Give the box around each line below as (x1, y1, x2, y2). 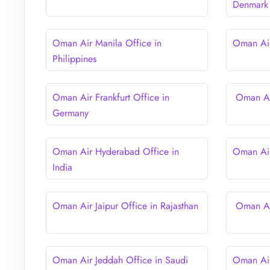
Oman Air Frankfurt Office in (52, 90, 169, 104)
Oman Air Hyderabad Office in (52, 144, 179, 159)
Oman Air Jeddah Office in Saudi (52, 253, 188, 267)
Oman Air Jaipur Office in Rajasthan (52, 198, 198, 213)
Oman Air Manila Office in (52, 36, 162, 50)
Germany (52, 105, 89, 120)
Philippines (52, 51, 96, 66)
